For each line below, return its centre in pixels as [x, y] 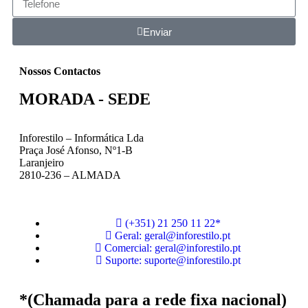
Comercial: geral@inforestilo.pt [173, 248]
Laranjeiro [43, 163]
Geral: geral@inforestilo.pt [173, 235]
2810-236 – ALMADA [70, 175]
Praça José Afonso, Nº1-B [76, 150]
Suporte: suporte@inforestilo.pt [173, 260]
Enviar [157, 32]
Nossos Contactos [60, 71]
